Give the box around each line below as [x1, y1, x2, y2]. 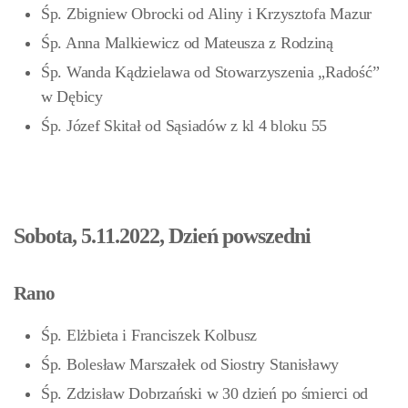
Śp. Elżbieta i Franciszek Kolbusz [41, 326, 258, 344]
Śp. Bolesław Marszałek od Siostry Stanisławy [41, 355, 340, 373]
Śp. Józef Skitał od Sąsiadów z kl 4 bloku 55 [41, 117, 328, 135]
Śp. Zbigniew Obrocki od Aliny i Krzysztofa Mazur [41, 5, 372, 23]
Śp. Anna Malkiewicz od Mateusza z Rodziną [41, 34, 333, 52]
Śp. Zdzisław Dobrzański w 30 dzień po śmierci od [41, 384, 369, 403]
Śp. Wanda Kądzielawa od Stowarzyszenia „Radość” [41, 63, 380, 81]
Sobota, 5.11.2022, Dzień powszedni [14, 224, 311, 248]
